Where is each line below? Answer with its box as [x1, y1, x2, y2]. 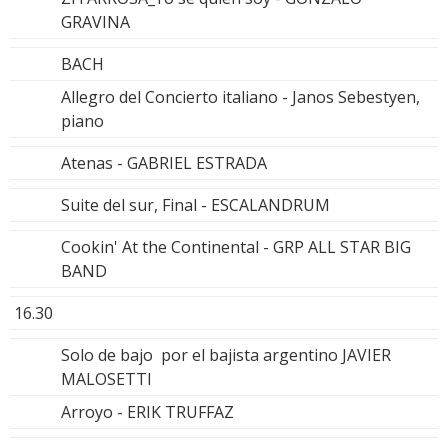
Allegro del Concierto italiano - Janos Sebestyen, [61, 86, 420, 109]
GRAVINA [61, 11, 130, 34]
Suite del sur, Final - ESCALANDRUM [61, 194, 330, 217]
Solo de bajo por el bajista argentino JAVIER [61, 344, 391, 367]
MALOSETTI [61, 368, 152, 391]
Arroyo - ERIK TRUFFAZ [61, 401, 234, 424]
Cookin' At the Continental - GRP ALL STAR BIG [61, 236, 411, 259]
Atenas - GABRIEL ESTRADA [61, 152, 267, 175]
